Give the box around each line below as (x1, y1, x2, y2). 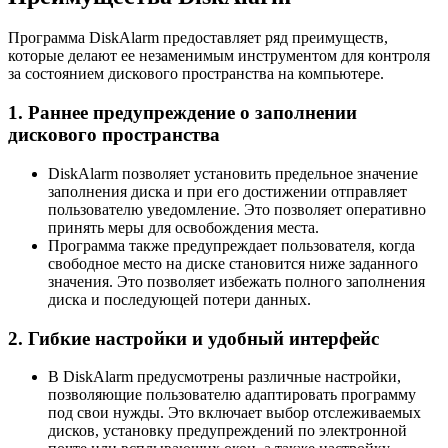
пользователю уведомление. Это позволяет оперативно (48, 200, 426, 218)
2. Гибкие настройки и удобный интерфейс (8, 327, 379, 349)
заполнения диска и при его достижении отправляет (48, 182, 407, 200)
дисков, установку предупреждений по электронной (48, 422, 407, 440)
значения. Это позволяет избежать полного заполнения (48, 272, 425, 290)
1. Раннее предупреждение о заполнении (8, 102, 357, 124)
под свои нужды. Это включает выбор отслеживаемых (48, 404, 421, 422)
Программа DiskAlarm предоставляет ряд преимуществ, (8, 29, 388, 47)
